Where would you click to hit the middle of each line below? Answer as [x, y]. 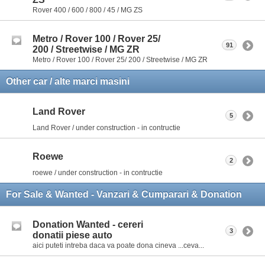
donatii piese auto [72, 235]
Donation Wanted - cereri [88, 224]
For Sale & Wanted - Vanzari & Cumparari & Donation [124, 194]
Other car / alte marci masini [68, 81]
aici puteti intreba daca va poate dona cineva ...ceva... [118, 245]
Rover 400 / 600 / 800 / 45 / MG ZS [88, 10]
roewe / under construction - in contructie [98, 172]
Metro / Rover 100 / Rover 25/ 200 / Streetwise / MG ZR [120, 59]
